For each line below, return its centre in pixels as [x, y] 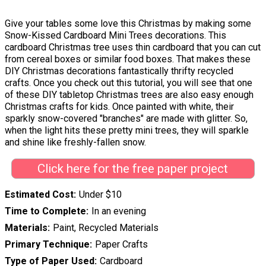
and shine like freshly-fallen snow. [77, 142]
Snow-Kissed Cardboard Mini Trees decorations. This [115, 35]
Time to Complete [45, 211]
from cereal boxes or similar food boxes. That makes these [128, 59]
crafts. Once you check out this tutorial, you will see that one [129, 83]
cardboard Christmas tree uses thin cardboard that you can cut [133, 47]
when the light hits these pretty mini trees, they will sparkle [127, 130]
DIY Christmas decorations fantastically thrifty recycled [119, 71]
